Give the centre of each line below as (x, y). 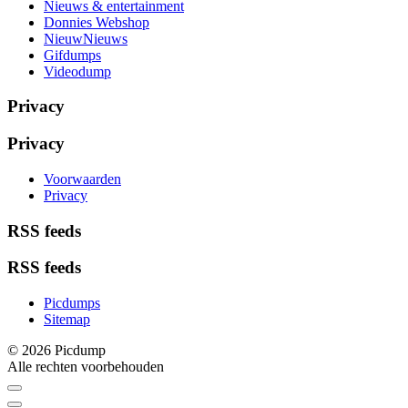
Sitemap (67, 320)
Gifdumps (72, 55)
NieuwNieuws (86, 38)
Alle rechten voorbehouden (86, 367)
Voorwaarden (82, 178)
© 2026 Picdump (56, 351)
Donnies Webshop (97, 22)
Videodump (77, 71)
